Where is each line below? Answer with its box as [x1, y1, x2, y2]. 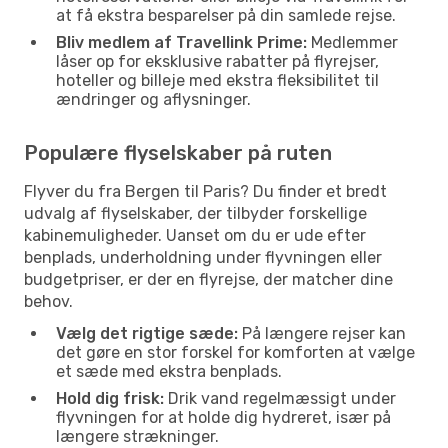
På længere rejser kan [238, 323, 406, 343]
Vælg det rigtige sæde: [56, 323, 238, 343]
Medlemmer [307, 32, 398, 52]
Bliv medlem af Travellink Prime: [56, 32, 307, 52]
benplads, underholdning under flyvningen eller [24, 247, 382, 267]
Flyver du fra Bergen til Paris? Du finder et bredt [24, 181, 387, 201]
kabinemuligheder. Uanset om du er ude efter [24, 225, 366, 245]
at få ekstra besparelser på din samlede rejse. [56, 5, 396, 25]
